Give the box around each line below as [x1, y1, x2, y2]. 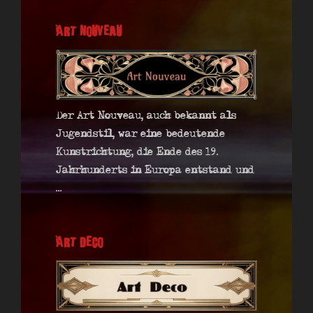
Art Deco [56, 234, 103, 251]
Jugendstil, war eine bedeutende [56, 129, 225, 139]
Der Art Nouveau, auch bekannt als [56, 110, 236, 121]
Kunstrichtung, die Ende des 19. [56, 147, 219, 157]
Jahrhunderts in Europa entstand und [56, 165, 254, 175]
